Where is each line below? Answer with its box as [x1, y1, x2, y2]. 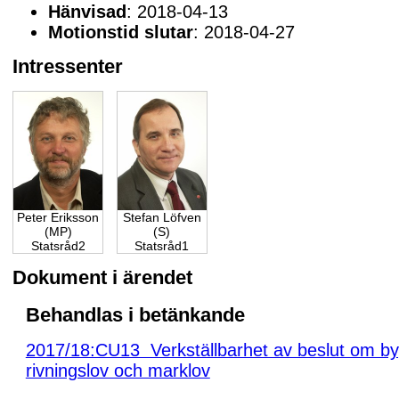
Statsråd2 [30, 239, 85, 254]
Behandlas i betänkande [25, 303, 245, 326]
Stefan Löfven [122, 210, 201, 225]
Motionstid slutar [48, 21, 194, 42]
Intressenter [12, 55, 124, 78]
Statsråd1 [134, 239, 190, 254]
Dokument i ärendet [12, 265, 193, 289]
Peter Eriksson [17, 210, 100, 225]
